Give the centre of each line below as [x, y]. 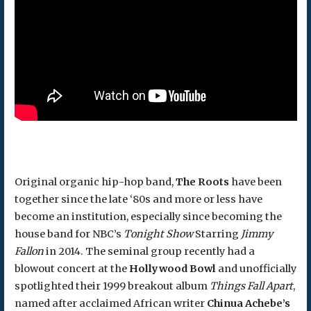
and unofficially [256, 269]
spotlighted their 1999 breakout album [112, 286]
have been [255, 182]
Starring [216, 234]
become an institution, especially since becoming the [148, 217]
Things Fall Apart [251, 286]
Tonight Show [157, 234]
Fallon [29, 252]
